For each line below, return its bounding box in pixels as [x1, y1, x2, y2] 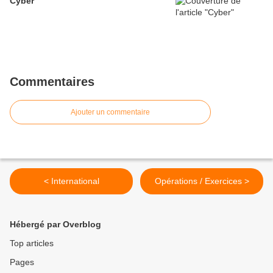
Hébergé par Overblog [10, 219, 101, 230]
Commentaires [10, 75, 94, 89]
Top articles [10, 238, 54, 249]
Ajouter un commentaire [71, 108, 150, 117]
